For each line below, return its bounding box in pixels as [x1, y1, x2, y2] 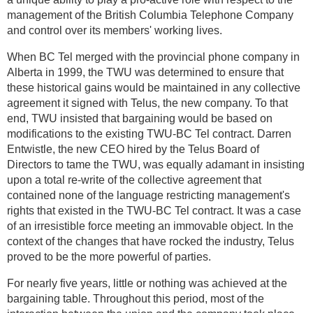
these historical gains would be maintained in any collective [7, 81, 300, 94]
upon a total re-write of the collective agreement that [7, 173, 261, 186]
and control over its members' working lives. [7, 24, 222, 36]
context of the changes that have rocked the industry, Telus [7, 235, 294, 247]
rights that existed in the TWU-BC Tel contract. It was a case [7, 204, 301, 217]
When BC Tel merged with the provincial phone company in [7, 50, 300, 63]
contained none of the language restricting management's [7, 189, 290, 201]
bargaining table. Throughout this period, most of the [7, 292, 264, 305]
